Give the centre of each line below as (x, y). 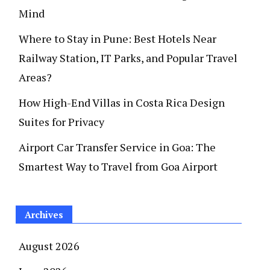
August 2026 (49, 246)
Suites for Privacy (61, 122)
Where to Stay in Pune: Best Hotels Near (118, 39)
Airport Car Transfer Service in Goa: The (117, 147)
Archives (44, 215)
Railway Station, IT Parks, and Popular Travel (128, 58)
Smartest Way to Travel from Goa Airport (118, 166)
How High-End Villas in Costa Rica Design (122, 102)
